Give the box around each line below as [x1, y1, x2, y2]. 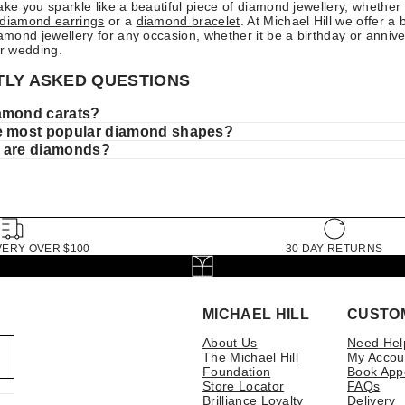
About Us [202, 334, 258, 350]
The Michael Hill [202, 349, 299, 364]
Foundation [202, 363, 271, 379]
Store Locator [202, 378, 285, 393]
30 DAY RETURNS [285, 241, 383, 255]
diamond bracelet [136, 13, 240, 28]
